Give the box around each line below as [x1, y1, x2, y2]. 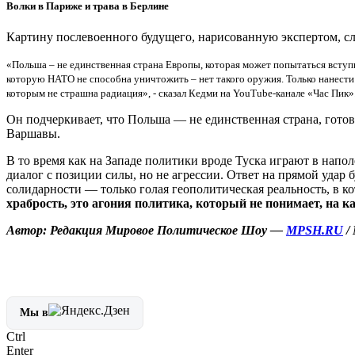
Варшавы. [6, 127, 60, 141]
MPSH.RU [286, 223, 343, 238]
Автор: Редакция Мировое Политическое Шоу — [6, 223, 286, 238]
